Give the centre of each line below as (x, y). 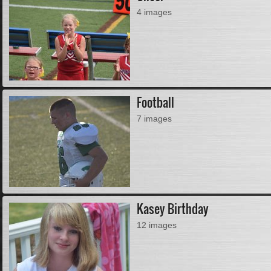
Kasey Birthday (173, 209)
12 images (157, 225)
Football (156, 103)
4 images (155, 12)
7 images (155, 118)
